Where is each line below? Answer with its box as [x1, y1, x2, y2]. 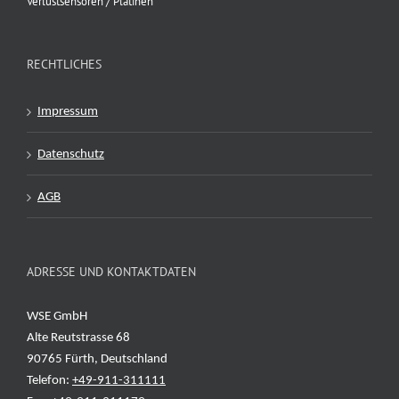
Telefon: [27, 373, 72, 387]
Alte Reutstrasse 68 [27, 330, 130, 345]
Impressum [37, 104, 98, 118]
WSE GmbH [27, 309, 87, 323]
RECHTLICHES [27, 55, 102, 72]
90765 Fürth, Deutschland [27, 352, 167, 366]
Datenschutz [37, 147, 104, 161]
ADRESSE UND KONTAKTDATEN [27, 263, 196, 280]
